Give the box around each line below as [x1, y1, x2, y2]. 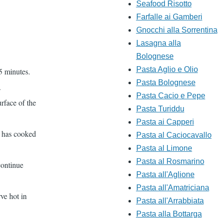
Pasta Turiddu [136, 105, 184, 113]
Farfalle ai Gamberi [136, 13, 202, 21]
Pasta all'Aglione [136, 170, 195, 179]
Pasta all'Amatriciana [136, 183, 209, 192]
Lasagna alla [136, 39, 181, 48]
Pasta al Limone [136, 144, 192, 153]
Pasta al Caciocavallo [136, 131, 212, 140]
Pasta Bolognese [136, 78, 196, 87]
